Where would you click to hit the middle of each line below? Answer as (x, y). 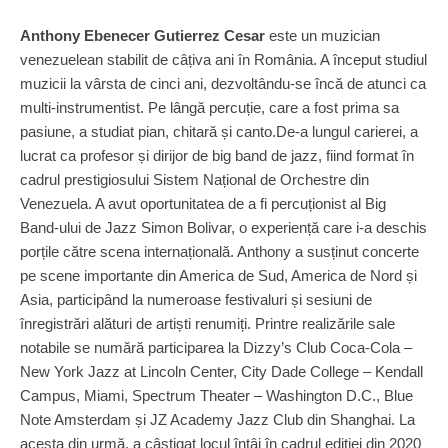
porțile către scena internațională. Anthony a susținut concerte (219, 251)
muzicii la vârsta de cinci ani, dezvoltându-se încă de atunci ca (223, 83)
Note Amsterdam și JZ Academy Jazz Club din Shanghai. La (217, 419)
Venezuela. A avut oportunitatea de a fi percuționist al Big (203, 203)
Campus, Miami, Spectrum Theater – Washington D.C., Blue (216, 395)
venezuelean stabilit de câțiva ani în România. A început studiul (223, 59)
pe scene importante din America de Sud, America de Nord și (218, 275)
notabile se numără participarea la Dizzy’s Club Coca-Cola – (216, 347)
